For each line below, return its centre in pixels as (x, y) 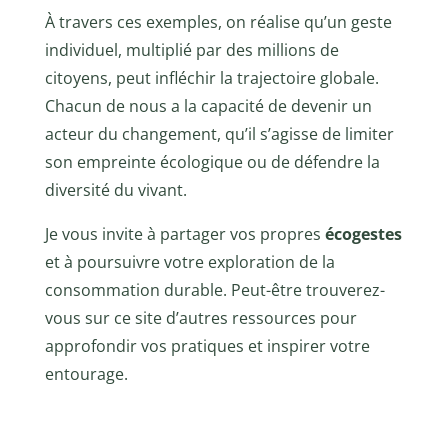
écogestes (363, 233)
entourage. (86, 373)
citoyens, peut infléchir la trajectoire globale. (211, 77)
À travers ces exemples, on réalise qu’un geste (218, 21)
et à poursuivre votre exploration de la (189, 261)
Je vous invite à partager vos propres (184, 233)
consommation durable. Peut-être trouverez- (214, 289)
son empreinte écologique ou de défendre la (212, 161)
